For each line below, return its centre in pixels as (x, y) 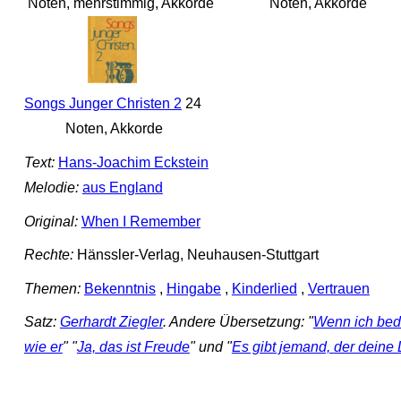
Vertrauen (338, 288)
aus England (122, 188)
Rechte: (48, 255)
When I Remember (141, 221)
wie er (43, 347)
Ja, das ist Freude (133, 347)
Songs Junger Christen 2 (102, 104)
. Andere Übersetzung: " (238, 322)
